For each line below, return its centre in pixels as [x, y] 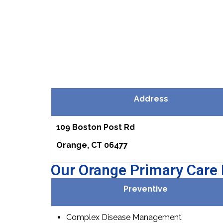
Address [151, 99]
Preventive [145, 189]
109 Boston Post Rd [96, 127]
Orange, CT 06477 [92, 145]
